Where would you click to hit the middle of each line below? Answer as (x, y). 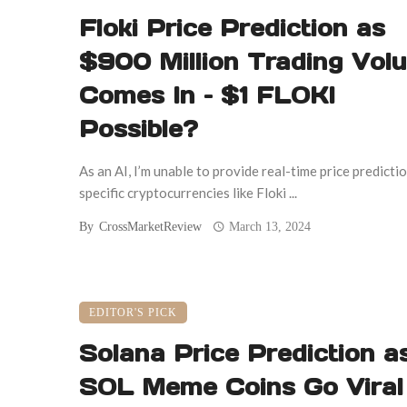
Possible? (139, 129)
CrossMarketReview (150, 226)
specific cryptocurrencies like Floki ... (188, 192)
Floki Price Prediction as (232, 28)
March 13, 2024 (270, 226)
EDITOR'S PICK (133, 313)
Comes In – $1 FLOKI (207, 95)
